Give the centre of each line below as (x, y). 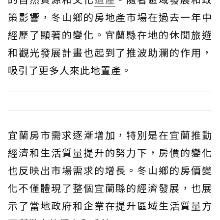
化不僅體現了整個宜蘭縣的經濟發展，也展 (110, 188)
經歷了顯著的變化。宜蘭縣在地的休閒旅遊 (110, 35)
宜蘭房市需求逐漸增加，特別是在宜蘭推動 (110, 135)
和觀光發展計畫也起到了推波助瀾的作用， (110, 52)
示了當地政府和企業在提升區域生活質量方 (110, 206)
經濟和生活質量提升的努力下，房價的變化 (110, 152)
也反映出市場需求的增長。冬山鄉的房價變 (110, 170)
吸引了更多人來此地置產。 (70, 70)
